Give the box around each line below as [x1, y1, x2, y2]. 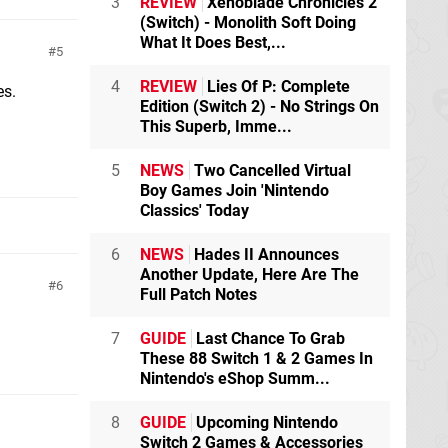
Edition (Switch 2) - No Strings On [140, 97, 379, 116]
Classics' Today [140, 201, 249, 220]
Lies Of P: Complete [203, 77, 350, 96]
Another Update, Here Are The [140, 265, 359, 284]
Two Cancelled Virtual [190, 161, 351, 180]
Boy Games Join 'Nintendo [140, 181, 329, 200]
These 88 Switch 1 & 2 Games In [140, 349, 373, 368]
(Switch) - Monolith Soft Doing [140, 13, 356, 32]
